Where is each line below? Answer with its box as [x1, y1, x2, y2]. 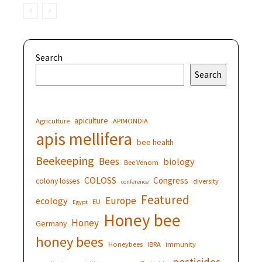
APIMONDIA [113, 116, 148, 125]
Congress [153, 174, 188, 186]
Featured [141, 191, 189, 208]
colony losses [36, 175, 80, 186]
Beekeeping [36, 153, 94, 168]
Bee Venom [124, 157, 158, 167]
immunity [166, 239, 196, 249]
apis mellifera [36, 127, 132, 150]
